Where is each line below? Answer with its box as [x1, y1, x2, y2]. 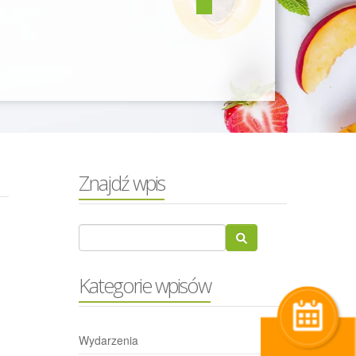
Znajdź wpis [78, 169, 164, 196]
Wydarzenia [78, 332, 138, 348]
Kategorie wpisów [78, 272, 211, 299]
